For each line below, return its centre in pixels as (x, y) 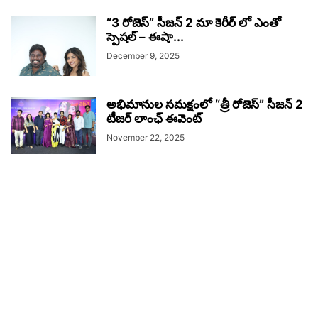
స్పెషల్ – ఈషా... (145, 37)
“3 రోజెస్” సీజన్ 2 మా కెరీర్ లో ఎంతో (194, 23)
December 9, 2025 (143, 56)
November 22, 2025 (146, 137)
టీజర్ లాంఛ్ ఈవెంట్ (154, 119)
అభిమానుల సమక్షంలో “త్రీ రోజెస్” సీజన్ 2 (205, 104)
